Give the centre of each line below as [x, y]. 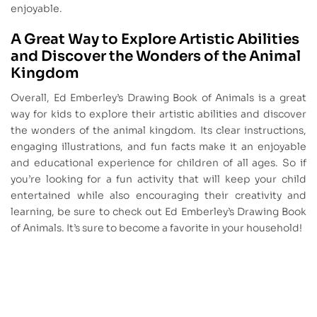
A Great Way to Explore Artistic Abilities [155, 40]
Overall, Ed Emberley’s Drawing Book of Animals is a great [158, 97]
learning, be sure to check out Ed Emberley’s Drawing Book [158, 211]
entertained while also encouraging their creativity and [158, 195]
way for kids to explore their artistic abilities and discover [158, 114]
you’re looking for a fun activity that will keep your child [158, 179]
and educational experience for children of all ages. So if [158, 162]
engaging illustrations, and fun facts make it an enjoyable [158, 146]
